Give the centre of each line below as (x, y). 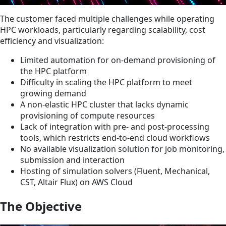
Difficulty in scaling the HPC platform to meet (106, 82)
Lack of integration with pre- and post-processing (115, 127)
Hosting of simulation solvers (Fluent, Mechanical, (115, 171)
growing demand (53, 94)
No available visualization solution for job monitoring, (122, 149)
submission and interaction (72, 160)
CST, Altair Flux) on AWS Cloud (76, 182)
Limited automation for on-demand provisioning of (118, 60)
